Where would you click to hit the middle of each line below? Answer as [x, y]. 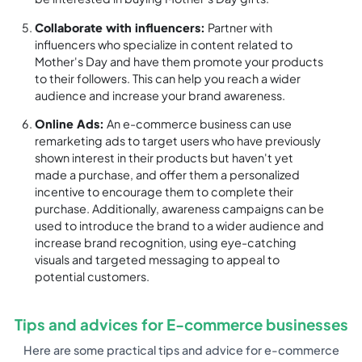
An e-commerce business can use [198, 123]
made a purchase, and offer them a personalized [168, 174]
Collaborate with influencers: [120, 27]
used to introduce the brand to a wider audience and [180, 225]
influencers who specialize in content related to [164, 44]
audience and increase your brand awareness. [160, 95]
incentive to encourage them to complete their [164, 191]
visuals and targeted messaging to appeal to [158, 259]
